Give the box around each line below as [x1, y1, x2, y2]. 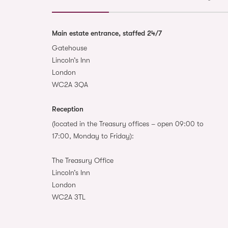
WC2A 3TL [52, 192, 85, 201]
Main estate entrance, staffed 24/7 [52, 28, 162, 37]
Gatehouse [52, 43, 87, 52]
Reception [52, 104, 83, 113]
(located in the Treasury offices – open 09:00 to [52, 119, 204, 128]
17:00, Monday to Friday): [52, 131, 134, 140]
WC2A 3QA [52, 80, 88, 89]
